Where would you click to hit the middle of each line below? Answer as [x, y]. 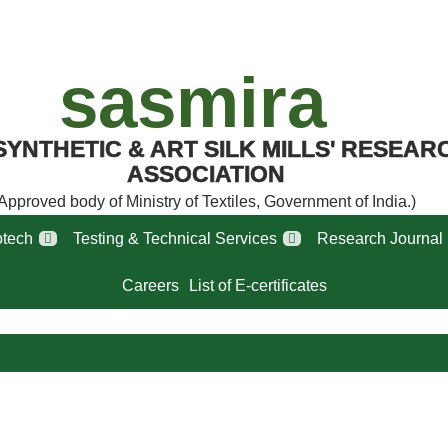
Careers [150, 285]
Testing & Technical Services [175, 238]
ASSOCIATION [205, 174]
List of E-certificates [257, 285]
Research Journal [380, 238]
